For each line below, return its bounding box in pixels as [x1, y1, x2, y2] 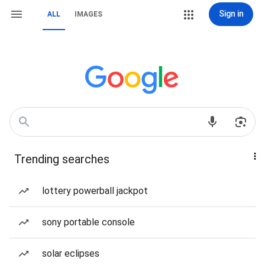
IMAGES [75, 10, 102, 18]
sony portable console [42, 216, 135, 228]
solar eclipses [42, 248, 99, 259]
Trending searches [14, 152, 109, 166]
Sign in [218, 9, 244, 18]
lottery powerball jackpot [42, 185, 148, 196]
